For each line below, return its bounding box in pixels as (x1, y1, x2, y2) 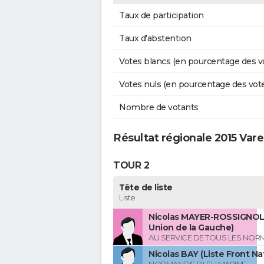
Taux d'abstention (119, 33, 192, 44)
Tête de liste (119, 182, 173, 193)
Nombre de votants (119, 102, 199, 113)
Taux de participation (119, 10, 204, 21)
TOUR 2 (113, 159, 149, 171)
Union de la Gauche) (148, 222, 234, 233)
